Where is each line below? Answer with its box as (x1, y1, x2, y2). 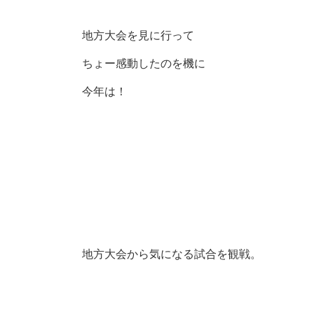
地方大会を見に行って (82, 29, 194, 41)
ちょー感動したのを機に (82, 57, 205, 69)
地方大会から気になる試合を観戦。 (82, 248, 261, 260)
